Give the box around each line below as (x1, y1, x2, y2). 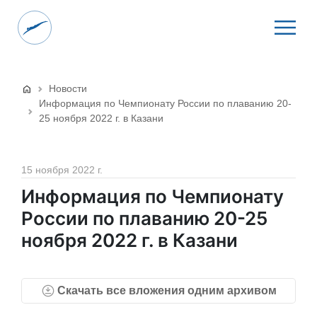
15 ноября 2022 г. (21, 164, 103, 175)
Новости (49, 83, 87, 94)
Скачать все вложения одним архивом (57, 284, 277, 296)
